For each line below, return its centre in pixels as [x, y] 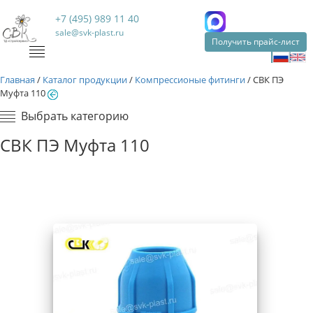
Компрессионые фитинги [190, 80]
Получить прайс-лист [255, 42]
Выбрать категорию [75, 116]
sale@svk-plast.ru [90, 32]
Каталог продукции [85, 80]
